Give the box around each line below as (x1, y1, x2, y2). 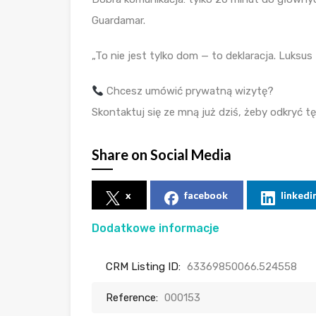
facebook (184, 189, 228, 202)
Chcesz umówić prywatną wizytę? (104, 85, 274, 98)
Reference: (106, 291, 158, 305)
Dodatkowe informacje (92, 221, 219, 236)
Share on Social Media (92, 146, 231, 164)
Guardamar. (92, 14, 145, 28)
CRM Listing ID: (106, 260, 181, 274)
